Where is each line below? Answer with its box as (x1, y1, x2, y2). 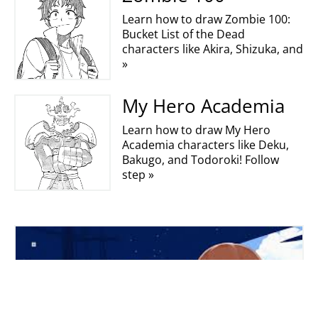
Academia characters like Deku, (121, 137, 289, 153)
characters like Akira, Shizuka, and (121, 41, 303, 57)
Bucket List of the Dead (121, 26, 245, 42)
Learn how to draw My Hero (121, 122, 270, 138)
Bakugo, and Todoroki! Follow (121, 152, 279, 168)
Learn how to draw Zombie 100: (121, 11, 290, 27)
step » (121, 167, 154, 182)
